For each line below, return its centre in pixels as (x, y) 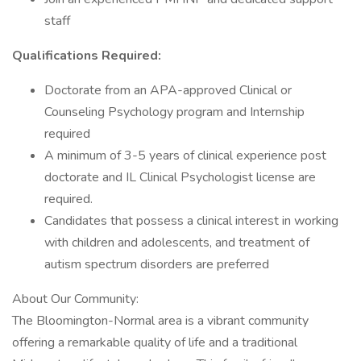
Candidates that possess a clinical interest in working (191, 221)
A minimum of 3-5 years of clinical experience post (185, 156)
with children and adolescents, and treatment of (177, 243)
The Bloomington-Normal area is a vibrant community (160, 321)
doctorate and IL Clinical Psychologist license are (180, 177)
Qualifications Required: (88, 56)
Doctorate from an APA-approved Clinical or (168, 90)
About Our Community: (75, 299)
